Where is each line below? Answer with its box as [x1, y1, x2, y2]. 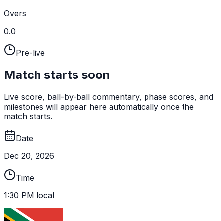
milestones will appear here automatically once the [4, 101, 194, 111]
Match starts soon [4, 67, 110, 82]
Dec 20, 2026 [4, 150, 54, 161]
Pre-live [16, 47, 45, 58]
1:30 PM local [4, 190, 54, 200]
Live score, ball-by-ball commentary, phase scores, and [4, 91, 213, 102]
